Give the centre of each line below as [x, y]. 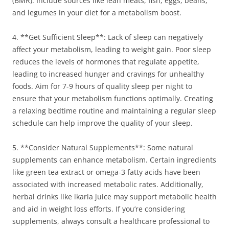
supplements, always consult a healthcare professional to [111, 221]
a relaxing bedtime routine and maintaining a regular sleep [114, 111]
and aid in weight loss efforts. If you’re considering [99, 209]
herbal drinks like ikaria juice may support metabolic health [114, 197]
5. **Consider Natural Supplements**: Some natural [103, 147]
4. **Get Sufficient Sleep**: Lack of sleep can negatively [108, 37]
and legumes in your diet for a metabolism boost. [97, 13]
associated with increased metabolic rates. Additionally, [108, 184]
